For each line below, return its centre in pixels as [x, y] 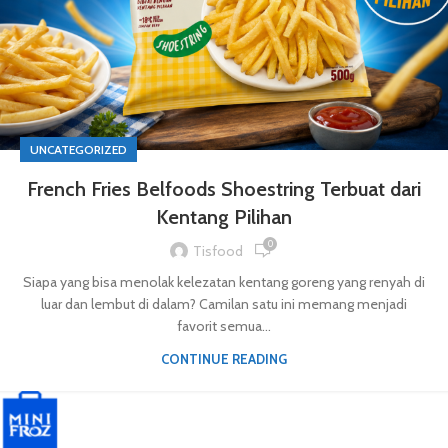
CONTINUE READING [224, 359]
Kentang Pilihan [224, 217]
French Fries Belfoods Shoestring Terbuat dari [224, 189]
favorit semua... [224, 326]
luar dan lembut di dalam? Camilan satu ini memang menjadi [224, 304]
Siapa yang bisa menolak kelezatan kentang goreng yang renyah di [224, 282]
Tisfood [218, 250]
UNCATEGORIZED [78, 150]
